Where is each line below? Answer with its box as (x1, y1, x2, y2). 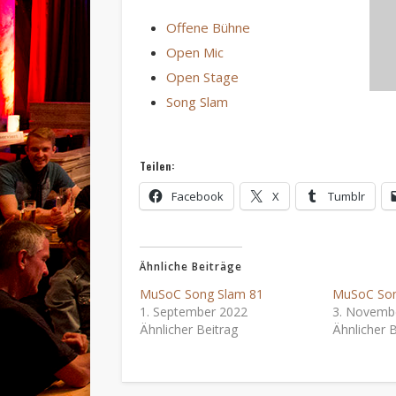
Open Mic (166, 42, 225, 61)
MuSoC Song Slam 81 (140, 285, 264, 302)
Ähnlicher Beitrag (140, 320, 239, 338)
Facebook (171, 187, 225, 204)
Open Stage (166, 67, 240, 86)
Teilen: (140, 157, 176, 173)
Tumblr (328, 187, 366, 204)
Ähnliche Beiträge (140, 258, 243, 274)
